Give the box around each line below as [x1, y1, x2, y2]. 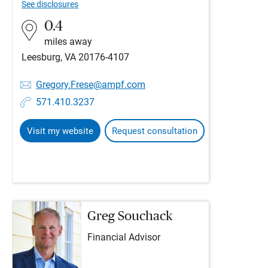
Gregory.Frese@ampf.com [36, 79, 145, 90]
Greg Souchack [87, 209, 172, 223]
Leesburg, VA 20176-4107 [22, 51, 129, 63]
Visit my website [27, 126, 93, 136]
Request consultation [112, 126, 197, 136]
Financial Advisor [87, 232, 160, 243]
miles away [44, 36, 92, 47]
